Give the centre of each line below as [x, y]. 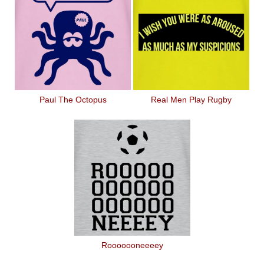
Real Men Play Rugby [191, 100]
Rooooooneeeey [132, 245]
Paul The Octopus [73, 100]
